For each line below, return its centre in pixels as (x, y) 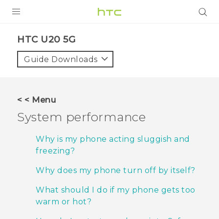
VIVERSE (27, 131)
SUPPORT (29, 175)
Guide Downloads (61, 59)
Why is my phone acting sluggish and (113, 139)
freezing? (55, 151)
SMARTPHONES (46, 90)
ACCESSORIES (43, 109)
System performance (81, 117)
